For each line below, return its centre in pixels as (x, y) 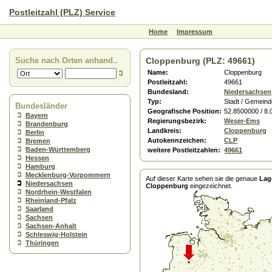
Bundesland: (168, 92)
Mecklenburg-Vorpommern (68, 175)
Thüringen (42, 243)
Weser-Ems (242, 121)
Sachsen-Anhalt (51, 226)
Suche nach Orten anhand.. (66, 60)
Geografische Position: (185, 111)
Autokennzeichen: (177, 140)
